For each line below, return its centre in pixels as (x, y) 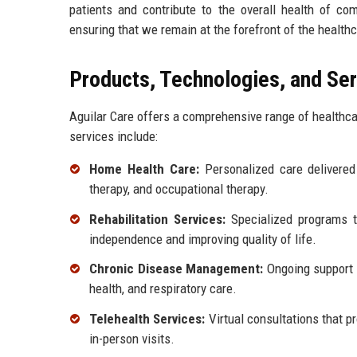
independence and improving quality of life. (203, 239)
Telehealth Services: (147, 319)
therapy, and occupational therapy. (179, 188)
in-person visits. (132, 339)
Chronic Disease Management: (177, 269)
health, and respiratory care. (163, 289)
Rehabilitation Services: (157, 219)
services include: (114, 136)
